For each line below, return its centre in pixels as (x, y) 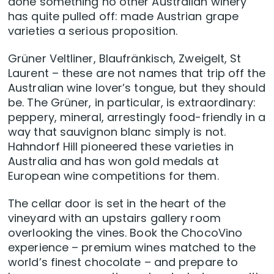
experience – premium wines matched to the (132, 248)
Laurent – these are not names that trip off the (137, 73)
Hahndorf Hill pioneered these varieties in (121, 147)
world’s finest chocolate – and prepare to (123, 262)
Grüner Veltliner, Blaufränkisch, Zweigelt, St (125, 59)
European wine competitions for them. (113, 176)
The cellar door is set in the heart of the (117, 204)
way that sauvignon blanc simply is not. (117, 132)
